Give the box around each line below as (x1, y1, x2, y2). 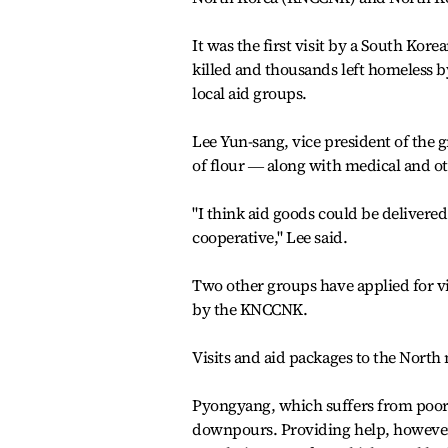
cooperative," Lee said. (192, 226, 348, 248)
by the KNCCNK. (192, 298, 308, 320)
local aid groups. (192, 82, 307, 104)
